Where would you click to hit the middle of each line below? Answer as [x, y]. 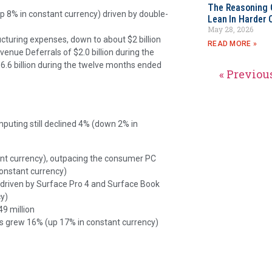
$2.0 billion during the [114, 52]
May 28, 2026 [230, 29]
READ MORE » [232, 44]
